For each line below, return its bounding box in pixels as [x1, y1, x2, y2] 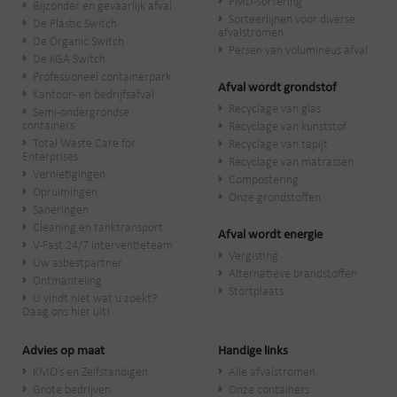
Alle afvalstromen [229, 365, 315, 379]
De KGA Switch [33, 52, 105, 66]
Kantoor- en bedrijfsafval [33, 88, 154, 102]
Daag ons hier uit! [22, 305, 111, 319]
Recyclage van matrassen [229, 155, 354, 169]
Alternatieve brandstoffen [229, 267, 357, 281]
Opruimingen [33, 185, 97, 199]
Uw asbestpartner [33, 256, 122, 270]
